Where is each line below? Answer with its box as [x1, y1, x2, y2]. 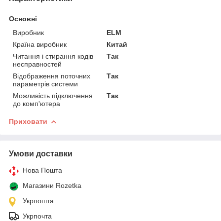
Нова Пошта [23, 166, 62, 174]
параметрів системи [13, 79, 78, 88]
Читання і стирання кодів [13, 52, 93, 60]
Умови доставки [9, 149, 73, 158]
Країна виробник [13, 40, 67, 48]
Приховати [9, 117, 47, 125]
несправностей [13, 60, 62, 68]
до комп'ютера [13, 99, 60, 108]
